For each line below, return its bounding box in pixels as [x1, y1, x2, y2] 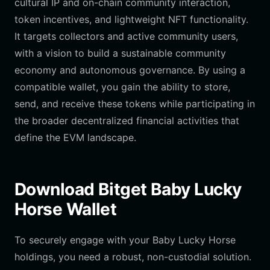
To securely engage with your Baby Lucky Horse [14, 234, 236, 246]
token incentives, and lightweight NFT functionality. [14, 13, 248, 25]
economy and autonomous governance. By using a [14, 64, 245, 76]
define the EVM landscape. [14, 131, 136, 143]
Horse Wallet [14, 199, 117, 219]
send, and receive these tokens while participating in [14, 98, 255, 110]
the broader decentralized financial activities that [14, 115, 239, 127]
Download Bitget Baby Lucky [14, 179, 242, 199]
